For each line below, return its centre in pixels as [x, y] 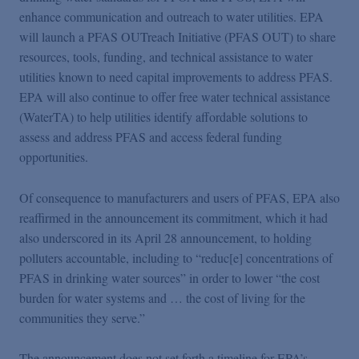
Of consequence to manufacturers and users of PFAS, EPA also [179, 197]
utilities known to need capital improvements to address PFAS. [176, 76]
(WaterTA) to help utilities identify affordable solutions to [163, 116]
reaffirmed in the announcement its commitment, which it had [173, 217]
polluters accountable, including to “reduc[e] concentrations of [176, 257]
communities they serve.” [82, 317]
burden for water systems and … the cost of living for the [162, 297]
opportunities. [54, 156]
